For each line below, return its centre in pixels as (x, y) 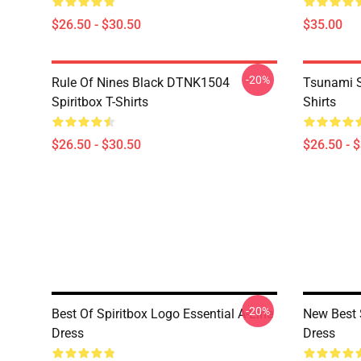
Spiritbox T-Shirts (100, 102)
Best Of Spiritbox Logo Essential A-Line (162, 314)
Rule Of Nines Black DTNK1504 (141, 83)
